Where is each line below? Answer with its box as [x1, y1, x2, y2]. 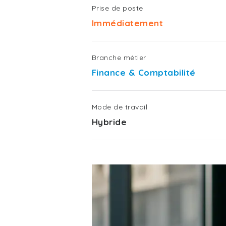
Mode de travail [92, 102, 148, 111]
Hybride [92, 117, 127, 127]
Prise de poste [92, 4, 143, 13]
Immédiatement [92, 18, 163, 28]
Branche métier [92, 53, 146, 62]
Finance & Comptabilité [92, 67, 196, 78]
